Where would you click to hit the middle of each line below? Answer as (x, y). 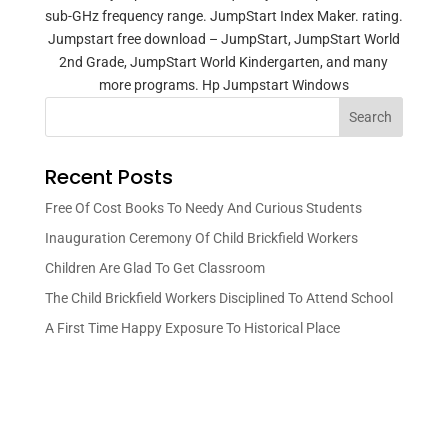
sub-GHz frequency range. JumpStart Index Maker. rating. (223, 16)
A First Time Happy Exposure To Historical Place (192, 328)
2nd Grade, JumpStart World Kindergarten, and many (224, 62)
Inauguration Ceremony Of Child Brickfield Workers (201, 238)
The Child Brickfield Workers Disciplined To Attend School (218, 298)
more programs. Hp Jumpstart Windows (223, 85)
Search (371, 117)
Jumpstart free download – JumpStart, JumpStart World (223, 39)
